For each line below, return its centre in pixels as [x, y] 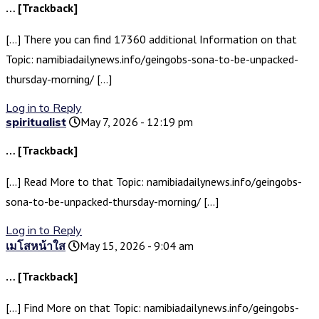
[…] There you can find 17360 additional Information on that [151, 40]
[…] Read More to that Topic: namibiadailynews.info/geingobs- [154, 182]
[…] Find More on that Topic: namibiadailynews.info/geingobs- [152, 308]
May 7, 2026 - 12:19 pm [137, 122]
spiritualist [36, 122]
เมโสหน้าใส [36, 246]
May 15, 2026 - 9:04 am [137, 246]
